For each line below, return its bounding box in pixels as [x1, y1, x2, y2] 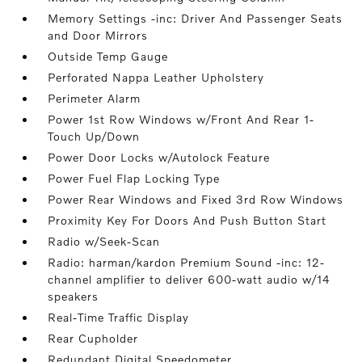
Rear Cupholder [48, 331, 139, 345]
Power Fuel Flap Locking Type [48, 171, 221, 185]
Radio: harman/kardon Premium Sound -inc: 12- [48, 255, 326, 269]
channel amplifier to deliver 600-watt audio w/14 [48, 272, 331, 286]
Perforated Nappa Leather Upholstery [48, 70, 265, 84]
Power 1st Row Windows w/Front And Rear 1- [48, 112, 315, 126]
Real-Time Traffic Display [48, 310, 190, 324]
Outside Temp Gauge [48, 49, 169, 63]
